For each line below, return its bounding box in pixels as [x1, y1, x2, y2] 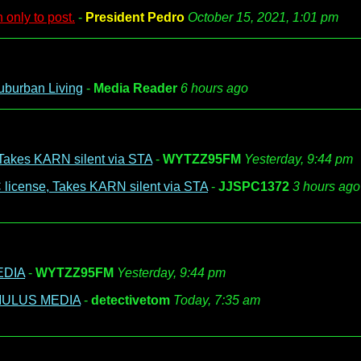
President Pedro [85, 10, 185, 24]
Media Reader [93, 81, 177, 95]
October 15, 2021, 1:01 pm [188, 10, 338, 24]
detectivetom [91, 293, 170, 307]
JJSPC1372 [218, 180, 289, 193]
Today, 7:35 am [173, 293, 260, 307]
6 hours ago [180, 81, 248, 95]
